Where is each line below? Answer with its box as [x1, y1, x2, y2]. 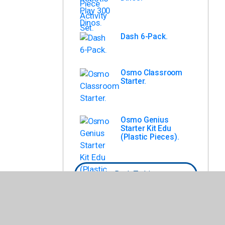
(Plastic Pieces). [120, 132, 179, 142]
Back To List [114, 169, 157, 179]
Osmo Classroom [120, 68, 182, 78]
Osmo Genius [120, 115, 169, 125]
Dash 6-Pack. [120, 32, 168, 42]
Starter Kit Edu [120, 124, 171, 134]
